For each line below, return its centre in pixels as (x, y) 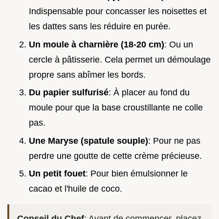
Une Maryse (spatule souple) (88, 141)
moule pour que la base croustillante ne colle (116, 108)
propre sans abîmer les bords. (87, 75)
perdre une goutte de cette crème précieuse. (115, 156)
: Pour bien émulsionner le (137, 174)
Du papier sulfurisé (69, 93)
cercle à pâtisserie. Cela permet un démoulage (120, 59)
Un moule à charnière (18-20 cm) (97, 44)
